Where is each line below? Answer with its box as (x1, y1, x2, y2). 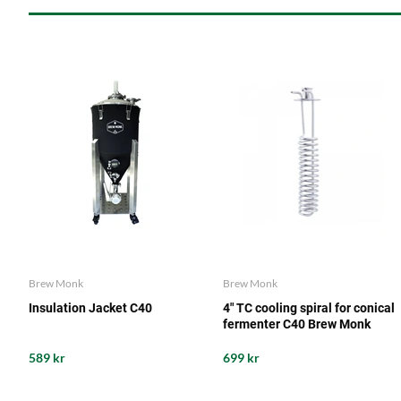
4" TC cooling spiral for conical (222, 301, 395, 316)
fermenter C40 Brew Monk (222, 317, 371, 332)
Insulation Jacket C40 (29, 301, 152, 316)
